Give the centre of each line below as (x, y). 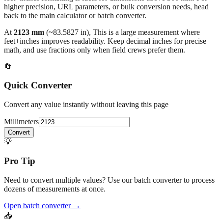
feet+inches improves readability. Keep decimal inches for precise (105, 41)
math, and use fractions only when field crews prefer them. (95, 50)
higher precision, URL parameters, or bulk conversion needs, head (106, 6)
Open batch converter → (42, 205)
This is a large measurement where (146, 32)
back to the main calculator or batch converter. (75, 15)
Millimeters (21, 122)
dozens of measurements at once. (55, 189)
